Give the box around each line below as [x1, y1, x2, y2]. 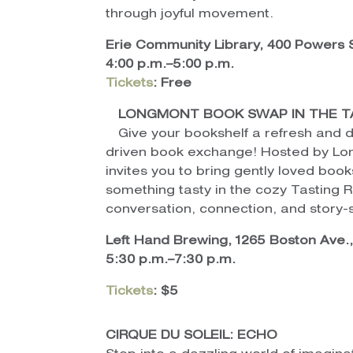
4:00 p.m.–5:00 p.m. [106, 59, 235, 72]
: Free [153, 78, 192, 91]
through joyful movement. [106, 9, 274, 21]
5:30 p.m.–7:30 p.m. [106, 255, 236, 267]
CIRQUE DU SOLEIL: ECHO [106, 330, 278, 343]
